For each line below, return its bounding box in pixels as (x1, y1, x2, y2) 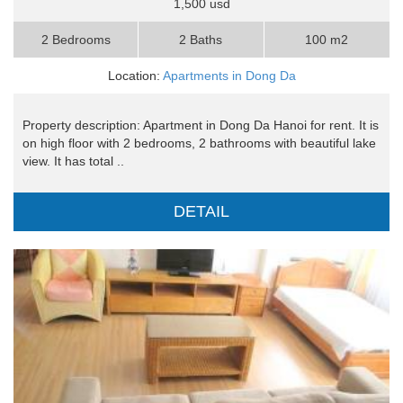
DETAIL (174, 202, 229, 221)
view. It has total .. (22, 154, 124, 169)
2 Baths (179, 32, 223, 48)
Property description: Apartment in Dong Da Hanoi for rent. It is (22, 118, 379, 133)
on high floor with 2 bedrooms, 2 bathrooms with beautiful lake (22, 136, 376, 151)
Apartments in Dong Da (162, 68, 296, 84)
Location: (107, 68, 163, 84)
